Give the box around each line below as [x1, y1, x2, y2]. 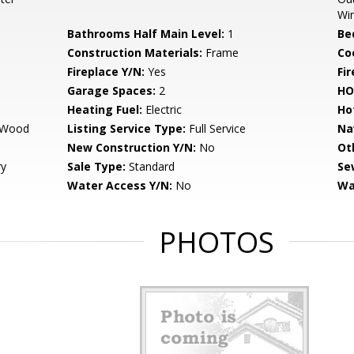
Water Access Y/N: [67, 178, 173, 193]
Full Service [186, 121, 247, 136]
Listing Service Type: [67, 121, 186, 136]
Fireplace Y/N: [67, 64, 145, 79]
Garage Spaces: [67, 83, 156, 98]
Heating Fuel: [67, 102, 143, 117]
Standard [126, 159, 175, 174]
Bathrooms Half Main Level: [67, 26, 225, 41]
